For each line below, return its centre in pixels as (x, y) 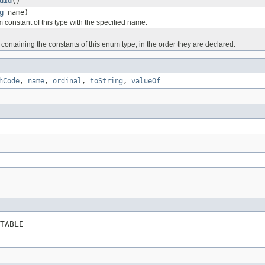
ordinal (67, 81)
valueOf (146, 81)
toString (106, 81)
